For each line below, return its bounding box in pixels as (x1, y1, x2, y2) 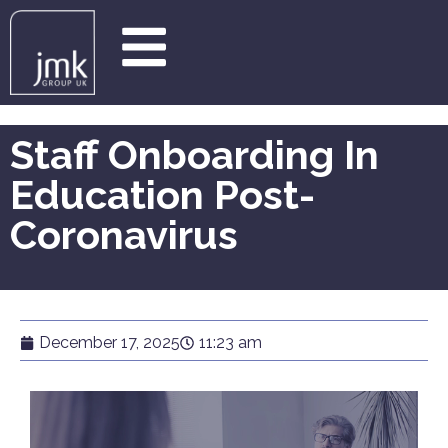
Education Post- (10, 171, 315, 218)
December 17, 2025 (39, 333, 180, 352)
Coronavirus (10, 211, 238, 258)
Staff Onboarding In (10, 131, 379, 178)
